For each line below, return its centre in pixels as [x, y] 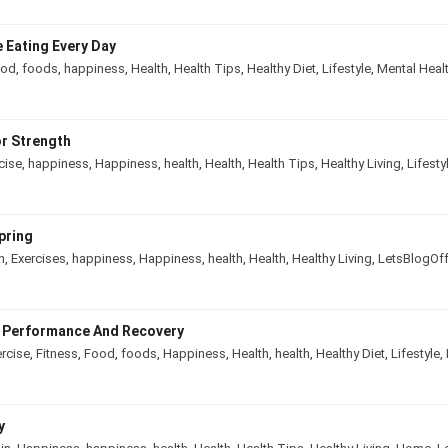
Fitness [66, 353]
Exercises [48, 258]
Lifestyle [354, 68]
